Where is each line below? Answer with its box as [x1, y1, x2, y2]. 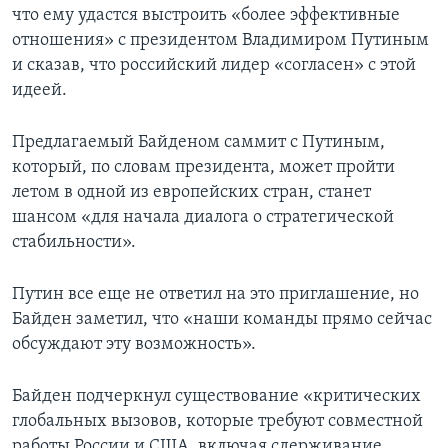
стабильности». [12, 233, 136, 253]
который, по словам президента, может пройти [12, 158, 395, 178]
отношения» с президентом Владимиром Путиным [12, 31, 429, 51]
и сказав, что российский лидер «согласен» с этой [12, 56, 416, 76]
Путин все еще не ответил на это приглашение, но [12, 285, 419, 305]
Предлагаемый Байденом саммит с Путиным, [12, 133, 385, 153]
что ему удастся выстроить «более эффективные [12, 6, 400, 26]
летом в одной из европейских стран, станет [12, 183, 371, 203]
